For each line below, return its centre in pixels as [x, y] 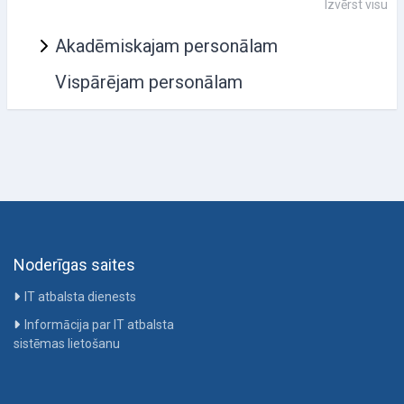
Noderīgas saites [74, 264]
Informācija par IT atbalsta [99, 324]
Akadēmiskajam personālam [166, 46]
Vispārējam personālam [149, 82]
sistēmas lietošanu [67, 343]
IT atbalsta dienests [80, 296]
